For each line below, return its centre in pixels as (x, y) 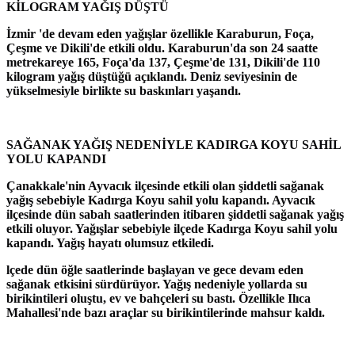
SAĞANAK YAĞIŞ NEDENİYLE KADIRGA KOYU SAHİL (174, 145)
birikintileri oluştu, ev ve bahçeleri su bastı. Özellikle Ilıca (158, 299)
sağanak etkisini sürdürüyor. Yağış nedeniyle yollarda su (157, 284)
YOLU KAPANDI (56, 159)
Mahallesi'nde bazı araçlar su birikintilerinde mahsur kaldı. (166, 313)
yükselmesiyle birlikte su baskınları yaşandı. (124, 91)
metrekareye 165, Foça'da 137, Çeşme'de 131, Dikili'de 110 (163, 63)
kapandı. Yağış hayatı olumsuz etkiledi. (110, 243)
